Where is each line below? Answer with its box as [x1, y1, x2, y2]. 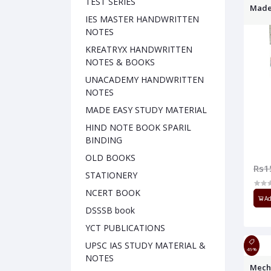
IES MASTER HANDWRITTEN [85, 13, 199, 25]
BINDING [85, 134, 122, 146]
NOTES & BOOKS [85, 56, 155, 68]
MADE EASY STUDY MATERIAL [85, 104, 207, 116]
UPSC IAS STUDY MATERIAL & [85, 240, 206, 252]
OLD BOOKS [85, 152, 135, 164]
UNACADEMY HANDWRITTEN [85, 74, 204, 86]
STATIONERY [85, 169, 137, 181]
